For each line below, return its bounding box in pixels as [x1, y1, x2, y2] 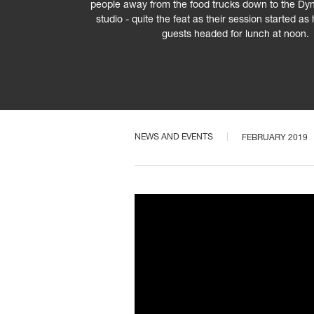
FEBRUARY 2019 [242, 133, 308, 142]
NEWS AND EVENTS [135, 133, 213, 142]
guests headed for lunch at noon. [162, 30, 309, 40]
